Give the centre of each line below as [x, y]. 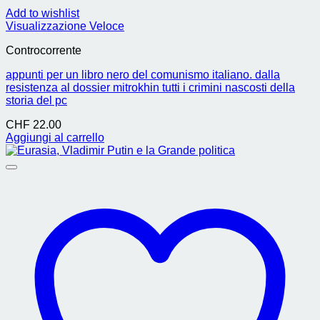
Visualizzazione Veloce [65, 26]
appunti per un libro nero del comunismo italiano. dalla [143, 75]
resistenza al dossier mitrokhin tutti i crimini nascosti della [150, 87]
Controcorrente [44, 50]
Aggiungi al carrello [55, 137]
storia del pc [36, 100]
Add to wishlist [42, 13]
